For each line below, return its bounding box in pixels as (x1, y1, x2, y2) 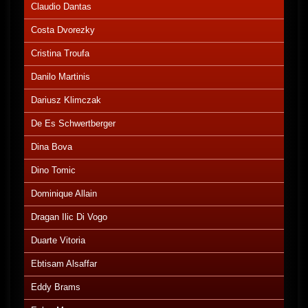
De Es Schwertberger (31, 118, 115, 129)
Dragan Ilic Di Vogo (31, 212, 107, 223)
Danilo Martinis (31, 71, 90, 82)
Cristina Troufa (31, 48, 89, 59)
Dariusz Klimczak (31, 95, 101, 106)
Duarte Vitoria (31, 235, 85, 246)
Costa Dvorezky (31, 25, 95, 36)
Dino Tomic (31, 165, 76, 176)
